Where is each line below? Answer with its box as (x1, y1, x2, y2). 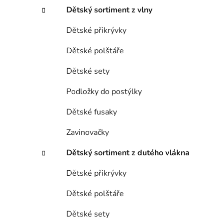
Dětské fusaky (66, 107, 117, 118)
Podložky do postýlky (66, 86, 142, 98)
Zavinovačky (66, 127, 109, 138)
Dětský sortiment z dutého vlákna (66, 147, 190, 159)
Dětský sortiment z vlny (66, 4, 152, 16)
